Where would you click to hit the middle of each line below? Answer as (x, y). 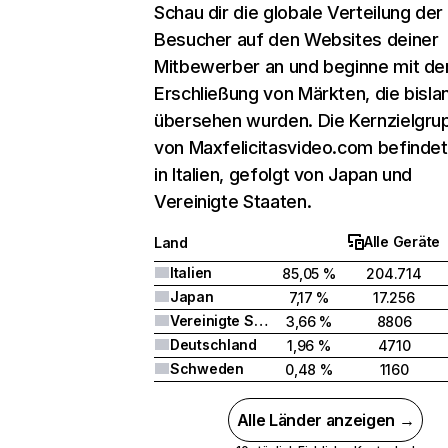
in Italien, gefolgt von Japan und (283, 174)
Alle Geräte (402, 241)
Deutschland (213, 344)
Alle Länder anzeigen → (325, 420)
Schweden (207, 368)
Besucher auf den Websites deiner (296, 39)
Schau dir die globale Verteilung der (299, 12)
